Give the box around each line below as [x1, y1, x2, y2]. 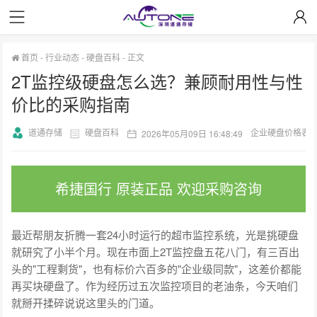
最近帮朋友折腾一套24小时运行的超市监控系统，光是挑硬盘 [11, 226, 299, 242]
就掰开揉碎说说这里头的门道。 [11, 294, 161, 310]
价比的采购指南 [11, 91, 131, 116]
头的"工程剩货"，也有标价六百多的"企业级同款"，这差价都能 [11, 260, 302, 276]
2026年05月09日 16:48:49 [142, 127, 243, 139]
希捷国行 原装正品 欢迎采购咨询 [55, 178, 262, 199]
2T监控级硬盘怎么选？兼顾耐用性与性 [11, 69, 304, 93]
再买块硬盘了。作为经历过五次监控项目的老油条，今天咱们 [11, 277, 299, 293]
